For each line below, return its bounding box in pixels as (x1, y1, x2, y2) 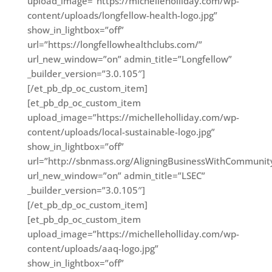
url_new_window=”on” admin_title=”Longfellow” (27, 53, 232, 65)
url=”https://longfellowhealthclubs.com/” (27, 38, 202, 50)
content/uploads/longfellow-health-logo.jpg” (27, 9, 217, 21)
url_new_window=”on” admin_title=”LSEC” (27, 169, 205, 182)
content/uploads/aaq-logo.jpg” (27, 242, 158, 254)
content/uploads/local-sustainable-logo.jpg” (27, 126, 215, 138)
